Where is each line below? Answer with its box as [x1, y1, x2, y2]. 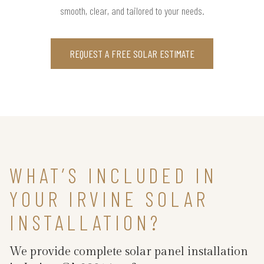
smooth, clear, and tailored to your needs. [60, 4, 204, 17]
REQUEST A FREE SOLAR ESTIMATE [70, 47, 194, 60]
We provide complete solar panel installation [9, 244, 248, 259]
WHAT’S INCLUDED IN [9, 161, 217, 187]
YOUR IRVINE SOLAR [9, 185, 209, 211]
